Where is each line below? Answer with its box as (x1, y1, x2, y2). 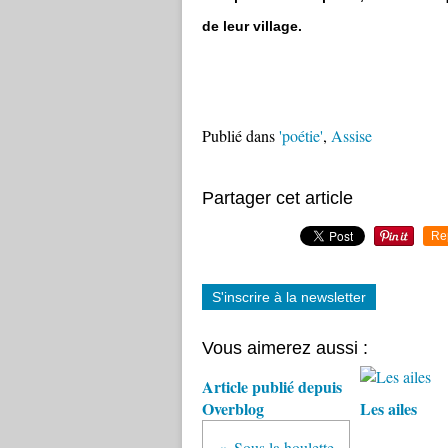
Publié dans (202, 125, 275, 146)
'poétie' (279, 125, 323, 146)
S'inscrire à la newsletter (212, 289, 366, 305)
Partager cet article (202, 188, 353, 208)
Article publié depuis (202, 375, 342, 398)
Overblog (202, 397, 264, 420)
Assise (331, 125, 372, 146)
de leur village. (202, 18, 306, 34)
